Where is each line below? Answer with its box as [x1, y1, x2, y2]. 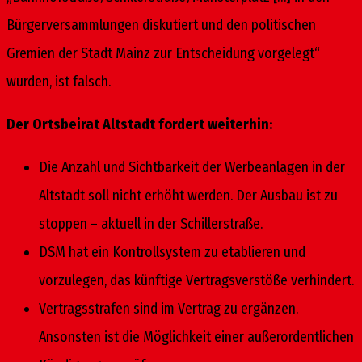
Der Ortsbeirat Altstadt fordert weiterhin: [6, 115, 272, 133]
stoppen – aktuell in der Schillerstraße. [39, 214, 263, 233]
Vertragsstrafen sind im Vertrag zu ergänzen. [39, 299, 298, 318]
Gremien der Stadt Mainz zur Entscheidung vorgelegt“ [6, 44, 320, 62]
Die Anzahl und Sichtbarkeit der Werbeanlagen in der [39, 158, 345, 176]
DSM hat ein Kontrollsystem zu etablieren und [39, 242, 305, 261]
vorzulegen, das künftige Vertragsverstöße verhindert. [39, 271, 354, 289]
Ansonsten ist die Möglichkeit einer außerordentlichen [39, 327, 354, 346]
